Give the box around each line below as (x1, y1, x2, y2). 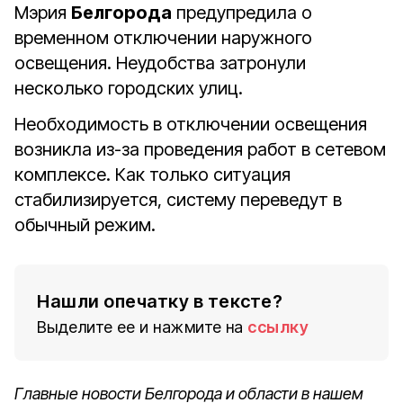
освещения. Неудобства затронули (14, 52, 306, 74)
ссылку (247, 318, 309, 336)
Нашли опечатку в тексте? (37, 291, 282, 312)
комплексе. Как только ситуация (14, 164, 291, 185)
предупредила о (172, 2, 312, 23)
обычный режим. (14, 214, 156, 236)
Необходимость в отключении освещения (14, 113, 367, 135)
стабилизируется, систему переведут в (14, 189, 342, 210)
